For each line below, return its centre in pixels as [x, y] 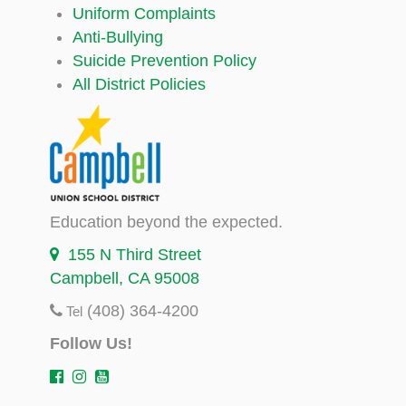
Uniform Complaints [144, 14]
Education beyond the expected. [166, 222]
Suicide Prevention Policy [164, 61]
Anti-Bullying [118, 38]
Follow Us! [91, 343]
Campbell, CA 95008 [125, 278]
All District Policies [139, 85]
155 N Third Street [130, 254]
